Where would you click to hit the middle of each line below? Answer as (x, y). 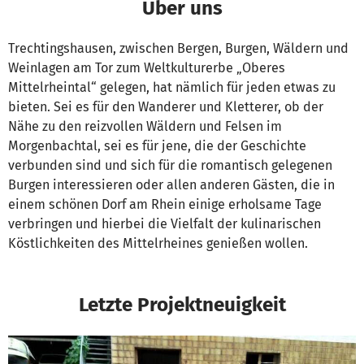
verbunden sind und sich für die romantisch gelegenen (170, 166)
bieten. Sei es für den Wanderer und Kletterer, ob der (166, 107)
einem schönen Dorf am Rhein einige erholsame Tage (165, 205)
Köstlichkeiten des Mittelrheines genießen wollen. (158, 244)
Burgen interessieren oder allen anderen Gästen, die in (171, 185)
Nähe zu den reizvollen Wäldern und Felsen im (145, 127)
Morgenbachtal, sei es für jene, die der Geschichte (157, 146)
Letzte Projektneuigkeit (182, 305)
